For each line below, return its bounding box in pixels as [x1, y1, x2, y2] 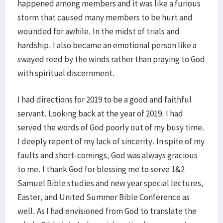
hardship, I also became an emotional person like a [17, 40, 197, 51]
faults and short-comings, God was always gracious [17, 150, 198, 161]
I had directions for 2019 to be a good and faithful [17, 94, 192, 105]
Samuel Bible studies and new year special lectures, [17, 178, 204, 189]
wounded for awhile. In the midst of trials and [17, 26, 180, 37]
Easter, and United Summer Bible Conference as [17, 192, 190, 203]
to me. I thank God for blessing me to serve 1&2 [17, 164, 185, 175]
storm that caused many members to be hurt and [17, 12, 193, 23]
